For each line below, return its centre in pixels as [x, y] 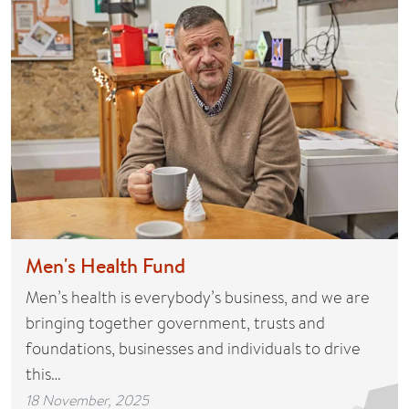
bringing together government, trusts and [175, 322]
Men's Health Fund [105, 265]
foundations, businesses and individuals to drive [193, 348]
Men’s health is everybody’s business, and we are [198, 297]
